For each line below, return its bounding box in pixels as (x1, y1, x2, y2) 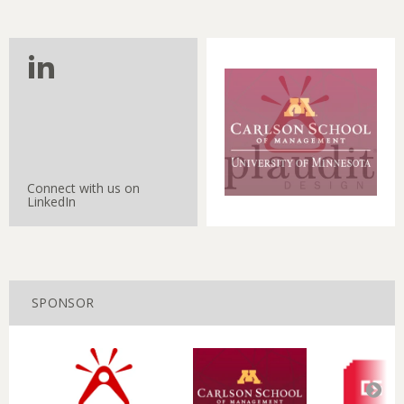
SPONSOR (32, 293, 95, 311)
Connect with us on (27, 179, 140, 197)
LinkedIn (27, 192, 76, 210)
